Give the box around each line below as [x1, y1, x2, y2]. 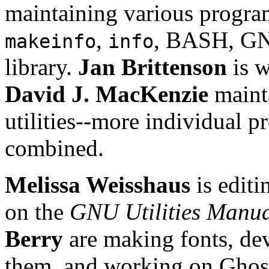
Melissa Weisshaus [5, 171, 190, 198]
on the [5, 198, 70, 225]
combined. [5, 134, 104, 161]
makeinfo [5, 30, 96, 52]
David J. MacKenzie [5, 80, 208, 107]
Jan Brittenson [78, 53, 227, 80]
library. [5, 53, 78, 80]
